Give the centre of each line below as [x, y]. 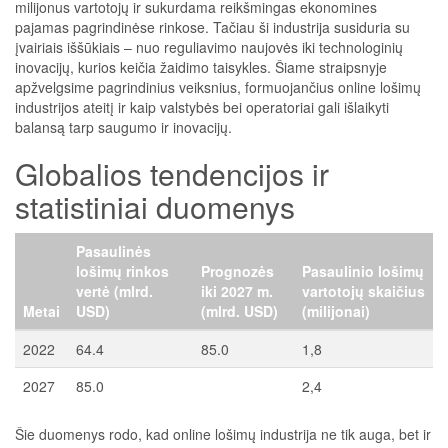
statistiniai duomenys [155, 206]
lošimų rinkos [122, 271]
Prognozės [237, 271]
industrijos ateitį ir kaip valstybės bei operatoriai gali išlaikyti [202, 107]
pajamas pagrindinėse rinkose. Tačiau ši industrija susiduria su [212, 27]
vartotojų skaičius [363, 291]
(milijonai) [336, 311]
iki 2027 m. [237, 291]
